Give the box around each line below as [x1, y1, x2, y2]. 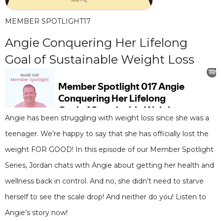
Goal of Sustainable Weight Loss [5, 52, 194, 67]
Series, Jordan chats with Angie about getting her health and [5, 161, 214, 170]
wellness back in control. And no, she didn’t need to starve [5, 177, 204, 185]
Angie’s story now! [5, 208, 68, 217]
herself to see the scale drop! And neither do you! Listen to [5, 192, 206, 201]
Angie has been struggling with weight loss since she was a [5, 113, 209, 122]
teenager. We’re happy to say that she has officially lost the [5, 129, 209, 138]
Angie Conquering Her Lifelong [5, 36, 187, 50]
